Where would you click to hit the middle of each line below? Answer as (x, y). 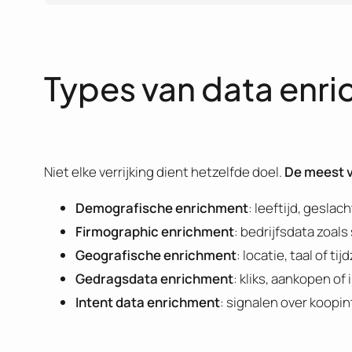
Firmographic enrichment (155, 231)
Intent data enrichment (148, 302)
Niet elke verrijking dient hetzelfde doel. (164, 171)
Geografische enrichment (156, 255)
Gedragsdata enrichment (154, 278)
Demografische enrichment (162, 207)
